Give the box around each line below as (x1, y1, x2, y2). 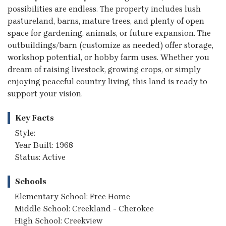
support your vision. (8, 88, 83, 98)
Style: (15, 128, 35, 138)
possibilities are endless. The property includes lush (8, 4, 201, 14)
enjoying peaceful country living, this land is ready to (8, 76, 207, 86)
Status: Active (15, 152, 66, 162)
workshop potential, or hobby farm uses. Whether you (8, 52, 209, 62)
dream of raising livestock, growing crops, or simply (8, 64, 201, 74)
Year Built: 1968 (15, 140, 73, 150)
